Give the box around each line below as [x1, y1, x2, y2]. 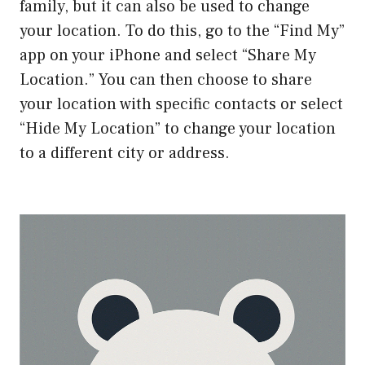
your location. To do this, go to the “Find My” [20, 20, 345, 42]
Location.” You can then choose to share [20, 69, 312, 91]
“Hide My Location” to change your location [20, 118, 336, 140]
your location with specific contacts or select [20, 94, 343, 116]
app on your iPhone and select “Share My [20, 45, 316, 67]
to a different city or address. [20, 143, 230, 165]
